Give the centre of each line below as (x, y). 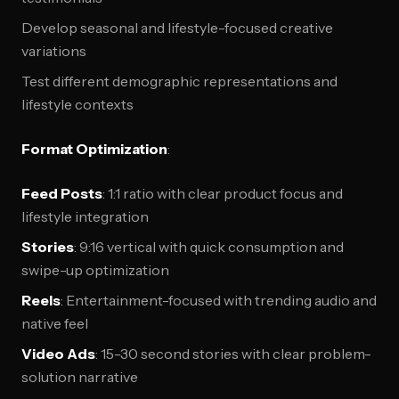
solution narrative (80, 377)
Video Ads (58, 354)
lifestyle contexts (77, 104)
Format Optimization (94, 149)
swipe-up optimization (95, 270)
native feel (55, 323)
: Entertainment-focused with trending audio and (219, 300)
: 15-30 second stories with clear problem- (233, 354)
